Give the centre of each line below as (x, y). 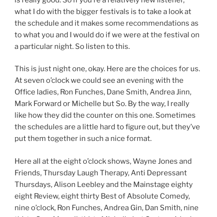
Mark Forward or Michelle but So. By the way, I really (102, 104)
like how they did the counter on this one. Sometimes (105, 116)
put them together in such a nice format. (83, 139)
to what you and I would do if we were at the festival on (107, 35)
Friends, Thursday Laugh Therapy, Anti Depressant (101, 173)
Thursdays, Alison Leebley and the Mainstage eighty (104, 184)
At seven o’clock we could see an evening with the (99, 81)
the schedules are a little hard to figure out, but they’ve (107, 127)
